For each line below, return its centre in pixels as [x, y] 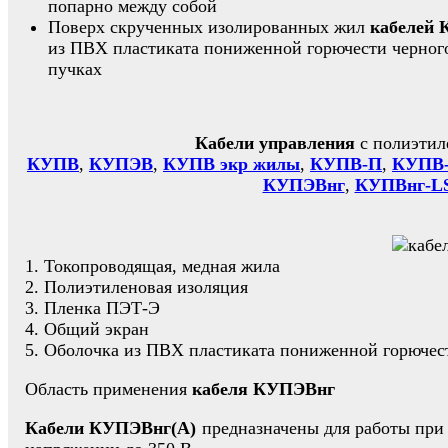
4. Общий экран [87, 328]
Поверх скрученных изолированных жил [209, 26]
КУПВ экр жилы [231, 163]
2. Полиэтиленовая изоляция [136, 286]
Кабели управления [274, 142]
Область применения [108, 388]
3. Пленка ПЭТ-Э [92, 307]
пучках [75, 68]
